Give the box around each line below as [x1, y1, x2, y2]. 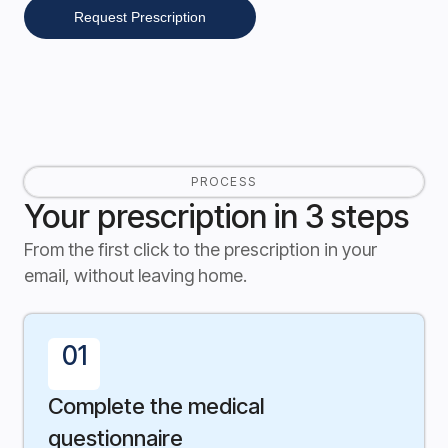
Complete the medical [48, 393, 264, 420]
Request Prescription [74, 9, 206, 26]
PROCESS [191, 174, 257, 190]
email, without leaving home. [24, 265, 247, 287]
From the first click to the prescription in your [24, 239, 377, 261]
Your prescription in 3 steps [24, 197, 409, 237]
